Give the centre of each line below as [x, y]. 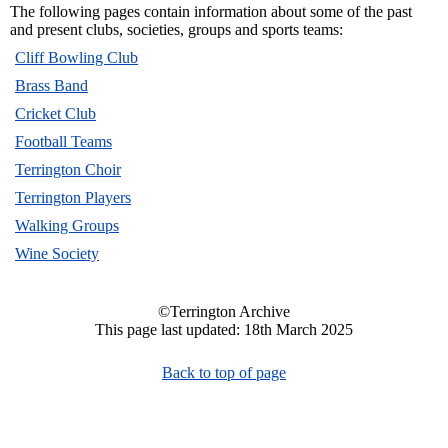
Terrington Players [73, 197]
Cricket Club [55, 113]
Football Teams [63, 141]
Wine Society [57, 253]
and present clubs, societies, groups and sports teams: [176, 29]
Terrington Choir [68, 169]
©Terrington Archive [224, 311]
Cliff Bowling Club [76, 57]
